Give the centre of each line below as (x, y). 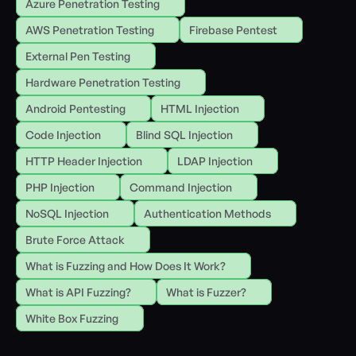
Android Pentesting (75, 108)
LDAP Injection (215, 161)
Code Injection (63, 135)
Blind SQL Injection (184, 135)
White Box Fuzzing (72, 318)
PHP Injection (60, 187)
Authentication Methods (207, 213)
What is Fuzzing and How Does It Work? (126, 266)
